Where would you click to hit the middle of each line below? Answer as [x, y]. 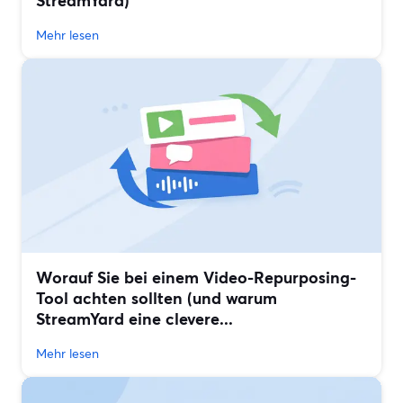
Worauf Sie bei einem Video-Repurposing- [196, 278]
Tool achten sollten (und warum [157, 298]
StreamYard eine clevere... [134, 319]
